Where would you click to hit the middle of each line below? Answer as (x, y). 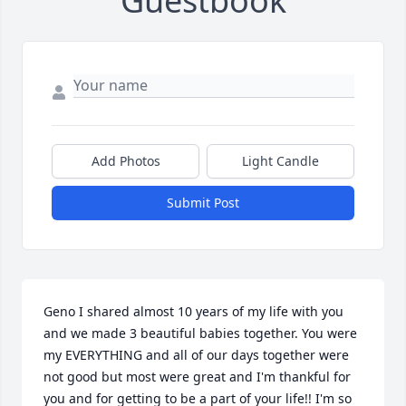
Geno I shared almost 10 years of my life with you (193, 312)
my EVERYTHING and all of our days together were (196, 355)
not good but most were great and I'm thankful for (197, 377)
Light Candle (280, 161)
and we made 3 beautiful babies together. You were (200, 333)
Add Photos (126, 161)
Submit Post (203, 203)
